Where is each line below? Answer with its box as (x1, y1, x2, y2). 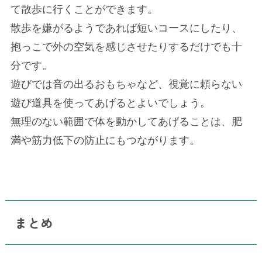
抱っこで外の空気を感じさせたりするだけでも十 (10, 41, 242, 53)
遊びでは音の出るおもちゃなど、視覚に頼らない (10, 78, 242, 91)
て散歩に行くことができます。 (10, 4, 158, 16)
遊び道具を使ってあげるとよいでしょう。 (10, 97, 211, 109)
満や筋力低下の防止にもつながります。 (10, 135, 200, 147)
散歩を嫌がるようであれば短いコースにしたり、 (10, 22, 242, 35)
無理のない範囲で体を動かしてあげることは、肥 (10, 116, 242, 128)
